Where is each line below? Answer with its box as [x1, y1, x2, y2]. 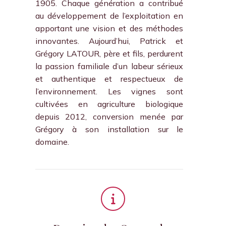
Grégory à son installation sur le [35, 124, 184, 134]
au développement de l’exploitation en [35, 11, 184, 21]
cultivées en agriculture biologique [35, 99, 184, 109]
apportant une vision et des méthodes [35, 23, 184, 33]
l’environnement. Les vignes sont [35, 86, 184, 96]
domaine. [35, 137, 69, 147]
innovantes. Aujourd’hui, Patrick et [35, 36, 184, 46]
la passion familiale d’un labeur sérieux [35, 61, 184, 71]
